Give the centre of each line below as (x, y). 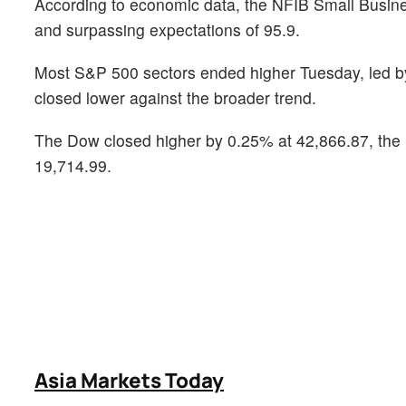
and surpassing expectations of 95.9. (167, 29)
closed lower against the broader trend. (175, 97)
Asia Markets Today (129, 381)
